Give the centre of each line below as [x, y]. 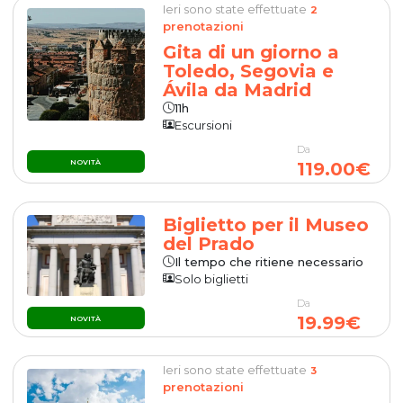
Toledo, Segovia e [249, 71]
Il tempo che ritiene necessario [269, 261]
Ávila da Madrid [237, 90]
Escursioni [204, 125]
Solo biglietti [212, 278]
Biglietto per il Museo [266, 224]
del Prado [209, 243]
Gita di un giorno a [251, 52]
